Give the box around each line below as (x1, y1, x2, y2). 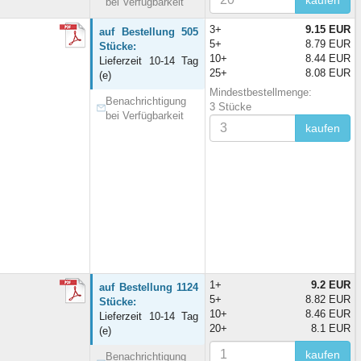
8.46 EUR (305, 307, 351, 320)
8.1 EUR (311, 322, 351, 334)
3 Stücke (210, 100, 251, 113)
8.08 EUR (305, 66, 351, 79)
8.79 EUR (305, 37, 351, 50)
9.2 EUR (311, 278, 351, 291)
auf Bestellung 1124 (99, 280, 198, 293)
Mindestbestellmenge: (210, 85, 312, 98)
